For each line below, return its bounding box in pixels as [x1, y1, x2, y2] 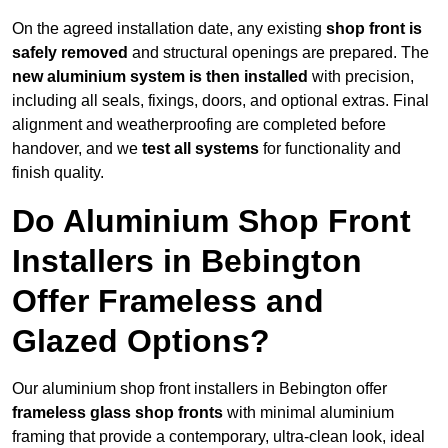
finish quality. [12, 164, 104, 182]
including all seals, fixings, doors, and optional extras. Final [12, 92, 429, 110]
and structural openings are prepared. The [128, 44, 429, 62]
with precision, [308, 68, 414, 86]
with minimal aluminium [223, 404, 394, 422]
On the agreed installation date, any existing [12, 20, 326, 38]
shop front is [326, 20, 422, 38]
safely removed [12, 44, 128, 62]
